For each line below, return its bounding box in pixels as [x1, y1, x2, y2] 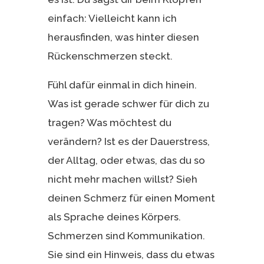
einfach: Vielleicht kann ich [47, 12, 177, 24]
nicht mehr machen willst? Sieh [47, 173, 197, 185]
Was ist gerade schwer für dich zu [47, 97, 209, 110]
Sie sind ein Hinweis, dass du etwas [47, 248, 214, 260]
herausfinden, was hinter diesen [47, 31, 199, 43]
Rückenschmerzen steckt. [47, 49, 173, 62]
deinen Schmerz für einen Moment [47, 192, 215, 204]
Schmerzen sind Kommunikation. [47, 229, 205, 242]
